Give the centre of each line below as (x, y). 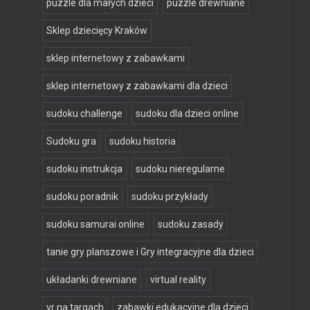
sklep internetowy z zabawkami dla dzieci (137, 86)
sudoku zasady (191, 225)
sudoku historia (143, 142)
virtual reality (178, 280)
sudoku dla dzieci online (187, 114)
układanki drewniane (92, 280)
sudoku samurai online (95, 225)
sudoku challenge (84, 114)
